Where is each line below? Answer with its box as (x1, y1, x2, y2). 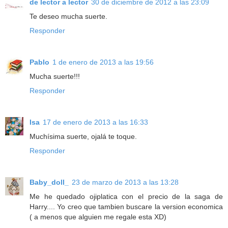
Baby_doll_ (30, 178, 69, 187)
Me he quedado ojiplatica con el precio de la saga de (30, 192, 223, 201)
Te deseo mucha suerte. (30, 12, 107, 21)
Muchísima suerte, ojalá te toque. (30, 132, 137, 141)
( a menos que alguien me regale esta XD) (30, 213, 166, 221)
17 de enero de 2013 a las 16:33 (43, 118, 148, 127)
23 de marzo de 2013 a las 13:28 (72, 178, 179, 187)
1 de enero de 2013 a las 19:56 (52, 58, 154, 67)
